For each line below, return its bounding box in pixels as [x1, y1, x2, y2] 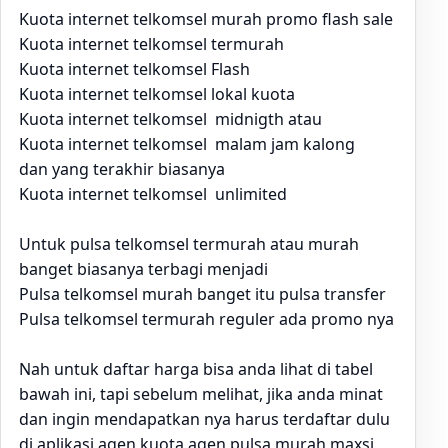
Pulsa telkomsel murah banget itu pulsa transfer [19, 283, 386, 305]
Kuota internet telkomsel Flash [19, 58, 250, 80]
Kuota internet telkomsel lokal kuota [19, 83, 295, 105]
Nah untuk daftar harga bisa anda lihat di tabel [19, 358, 373, 380]
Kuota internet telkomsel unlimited [19, 183, 287, 205]
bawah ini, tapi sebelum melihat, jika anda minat [19, 383, 383, 405]
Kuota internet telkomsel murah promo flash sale [19, 8, 393, 30]
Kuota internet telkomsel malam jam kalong [19, 133, 355, 155]
